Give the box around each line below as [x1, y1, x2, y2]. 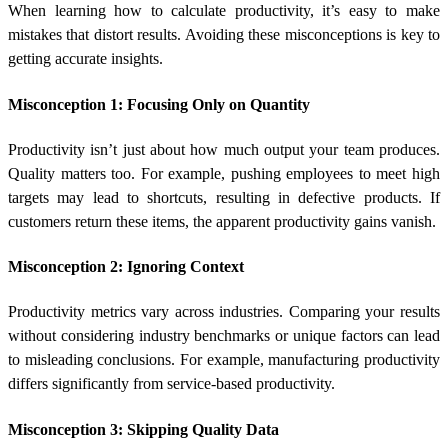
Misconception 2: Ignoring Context [8, 258, 244, 276]
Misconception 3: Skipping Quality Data [8, 420, 279, 438]
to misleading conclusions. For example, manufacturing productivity [8, 351, 440, 369]
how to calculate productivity [114, 2, 310, 20]
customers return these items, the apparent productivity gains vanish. [8, 212, 436, 230]
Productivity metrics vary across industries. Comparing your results [8, 303, 440, 321]
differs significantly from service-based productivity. [8, 375, 335, 393]
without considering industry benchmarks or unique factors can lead [8, 327, 440, 345]
